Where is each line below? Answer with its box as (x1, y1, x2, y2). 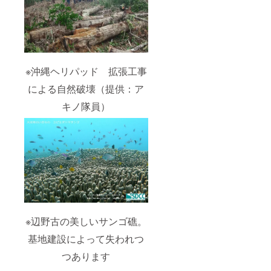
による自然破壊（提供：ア (28, 82, 145, 96)
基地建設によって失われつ (28, 231, 145, 246)
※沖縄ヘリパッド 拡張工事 (25, 64, 147, 79)
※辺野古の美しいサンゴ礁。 (25, 214, 147, 228)
